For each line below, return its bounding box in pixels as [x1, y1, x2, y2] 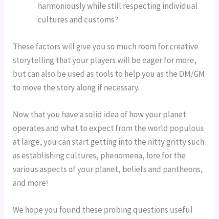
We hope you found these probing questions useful [13, 204, 193, 216]
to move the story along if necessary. [13, 82, 140, 93]
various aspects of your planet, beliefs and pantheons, [13, 164, 203, 175]
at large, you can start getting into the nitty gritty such [13, 136, 205, 148]
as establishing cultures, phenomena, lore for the [13, 150, 186, 161]
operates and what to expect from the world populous [13, 123, 204, 134]
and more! [13, 177, 49, 189]
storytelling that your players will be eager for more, [13, 54, 197, 66]
